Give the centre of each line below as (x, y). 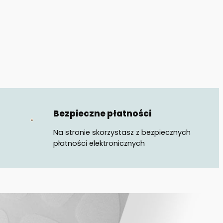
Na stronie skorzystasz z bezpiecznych (122, 132)
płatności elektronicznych (99, 143)
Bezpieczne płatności (103, 114)
